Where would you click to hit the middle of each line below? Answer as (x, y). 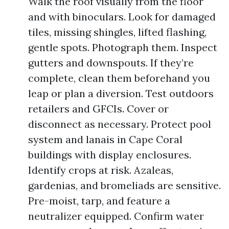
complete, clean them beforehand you (119, 78)
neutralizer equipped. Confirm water (116, 216)
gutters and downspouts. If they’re (111, 63)
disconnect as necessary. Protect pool (120, 124)
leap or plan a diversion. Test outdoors (121, 93)
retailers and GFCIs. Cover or (98, 109)
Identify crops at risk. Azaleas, (101, 170)
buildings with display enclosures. (110, 155)
